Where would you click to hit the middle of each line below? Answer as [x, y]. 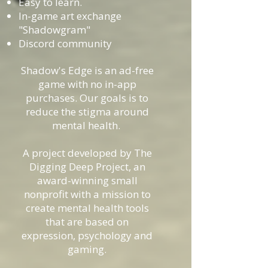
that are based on [87, 222]
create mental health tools [87, 208]
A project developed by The [87, 153]
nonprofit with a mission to [87, 194]
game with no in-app [87, 84]
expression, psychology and [87, 235]
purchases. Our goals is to [87, 98]
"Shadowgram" [54, 30]
